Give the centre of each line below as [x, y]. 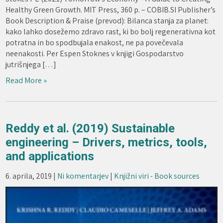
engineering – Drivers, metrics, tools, [107, 142]
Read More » [26, 80]
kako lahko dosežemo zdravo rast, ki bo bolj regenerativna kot [111, 31]
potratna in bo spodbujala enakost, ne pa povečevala [95, 42]
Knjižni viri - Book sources [157, 176]
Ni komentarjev [83, 176]
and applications [50, 156]
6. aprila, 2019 [29, 176]
